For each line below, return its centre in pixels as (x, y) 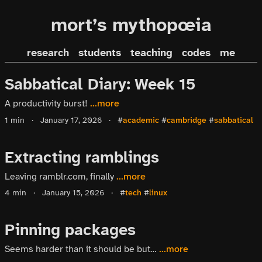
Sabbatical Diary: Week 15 (100, 85)
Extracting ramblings (82, 157)
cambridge (187, 120)
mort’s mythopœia (131, 25)
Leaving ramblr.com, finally (61, 176)
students (100, 53)
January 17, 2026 (70, 120)
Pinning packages (70, 230)
